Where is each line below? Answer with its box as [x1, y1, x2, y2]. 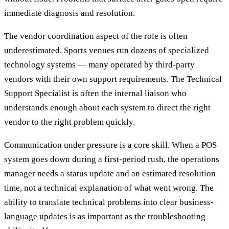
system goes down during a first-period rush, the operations [4, 154, 219, 165]
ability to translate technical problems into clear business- [4, 197, 214, 208]
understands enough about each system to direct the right [4, 103, 211, 113]
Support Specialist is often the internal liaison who [4, 88, 187, 99]
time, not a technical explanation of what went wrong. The [4, 183, 214, 193]
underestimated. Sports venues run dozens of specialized [4, 45, 209, 56]
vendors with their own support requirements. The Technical [4, 74, 222, 84]
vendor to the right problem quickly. [4, 117, 135, 127]
